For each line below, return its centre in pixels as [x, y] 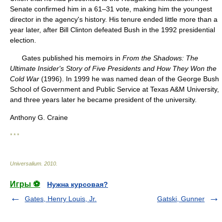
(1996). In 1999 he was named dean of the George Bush [129, 79]
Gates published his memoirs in [66, 58]
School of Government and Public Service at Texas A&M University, [114, 89]
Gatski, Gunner [181, 199]
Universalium [26, 164]
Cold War [25, 79]
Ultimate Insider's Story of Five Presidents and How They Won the [113, 68]
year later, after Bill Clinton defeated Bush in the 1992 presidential [112, 30]
